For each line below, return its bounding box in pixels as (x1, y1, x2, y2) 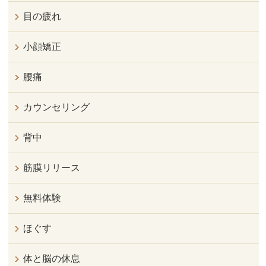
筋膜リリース (23, 163, 81, 173)
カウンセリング (23, 102, 90, 113)
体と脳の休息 (23, 254, 81, 264)
